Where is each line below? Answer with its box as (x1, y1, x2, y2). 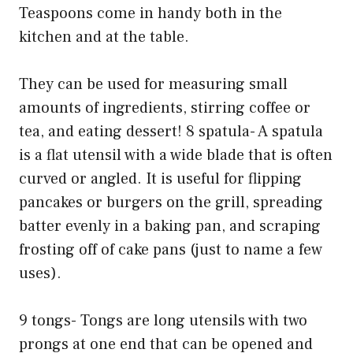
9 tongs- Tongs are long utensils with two (19, 310, 307, 332)
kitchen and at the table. (19, 27, 189, 48)
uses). (19, 263, 61, 284)
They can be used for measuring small (19, 74, 288, 95)
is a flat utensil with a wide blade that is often (19, 145, 333, 166)
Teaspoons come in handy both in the (19, 3, 282, 24)
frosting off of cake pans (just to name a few (19, 240, 322, 261)
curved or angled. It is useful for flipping (19, 169, 302, 190)
